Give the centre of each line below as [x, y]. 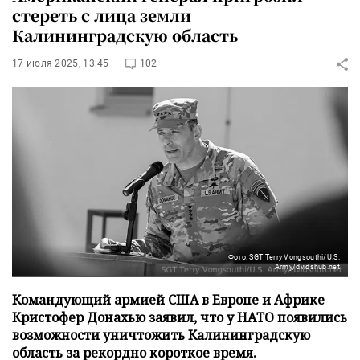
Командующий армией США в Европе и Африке [168, 299]
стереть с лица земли [102, 15]
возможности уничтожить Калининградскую [161, 335]
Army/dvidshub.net [307, 266]
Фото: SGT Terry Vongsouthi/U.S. [284, 257]
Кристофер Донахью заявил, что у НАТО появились [180, 317]
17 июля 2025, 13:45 [61, 63]
